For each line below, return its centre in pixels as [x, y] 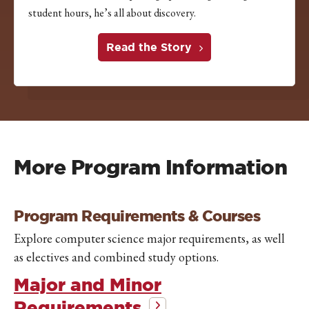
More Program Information [150, 167]
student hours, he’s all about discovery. [112, 12]
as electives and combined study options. [116, 257]
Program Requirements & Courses [137, 216]
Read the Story [149, 47]
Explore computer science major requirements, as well [149, 239]
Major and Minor [88, 285]
